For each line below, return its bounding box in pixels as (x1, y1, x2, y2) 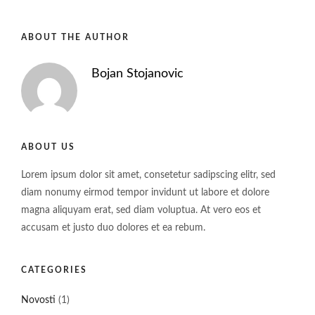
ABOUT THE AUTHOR (21, 33, 129, 41)
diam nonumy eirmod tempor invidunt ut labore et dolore (21, 188, 269, 198)
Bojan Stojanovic (91, 67, 184, 80)
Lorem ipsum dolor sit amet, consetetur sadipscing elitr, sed (21, 170, 276, 180)
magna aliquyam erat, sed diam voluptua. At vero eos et (21, 205, 261, 215)
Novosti (21, 295, 56, 305)
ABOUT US (21, 143, 75, 151)
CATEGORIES (21, 266, 87, 274)
